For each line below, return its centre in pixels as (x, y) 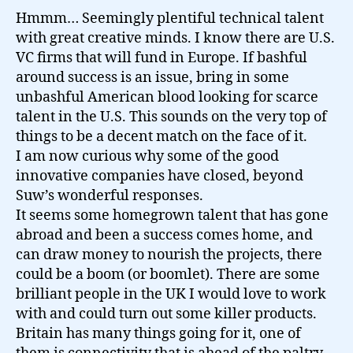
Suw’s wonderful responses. (110, 196)
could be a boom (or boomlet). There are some (168, 275)
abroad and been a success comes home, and (164, 235)
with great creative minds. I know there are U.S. (175, 38)
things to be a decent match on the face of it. (162, 137)
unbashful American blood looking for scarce (167, 97)
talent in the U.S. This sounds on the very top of (171, 117)
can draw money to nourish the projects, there (169, 255)
